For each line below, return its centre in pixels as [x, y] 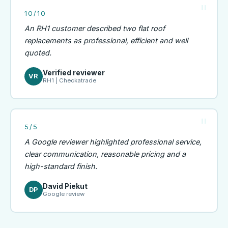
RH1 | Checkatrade [69, 80]
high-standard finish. [61, 166]
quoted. [38, 52]
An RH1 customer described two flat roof [94, 28]
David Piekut [65, 186]
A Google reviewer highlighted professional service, [113, 141]
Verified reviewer [74, 73]
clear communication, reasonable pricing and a [105, 154]
